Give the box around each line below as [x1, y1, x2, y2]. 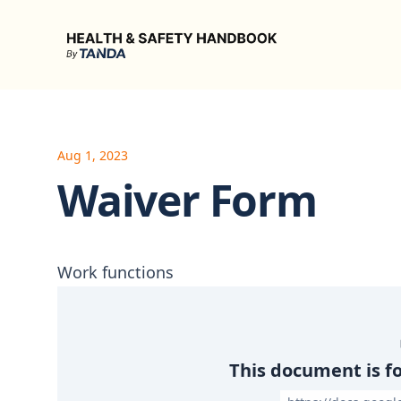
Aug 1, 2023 [57, 147, 128, 164]
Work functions [57, 261, 174, 283]
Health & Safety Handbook [56, 21, 236, 41]
